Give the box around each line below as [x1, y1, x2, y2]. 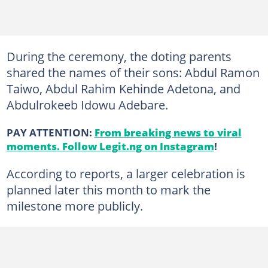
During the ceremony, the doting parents [6, 47, 232, 65]
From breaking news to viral [94, 124, 242, 139]
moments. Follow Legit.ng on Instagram [6, 138, 214, 153]
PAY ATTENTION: [6, 124, 95, 139]
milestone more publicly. [6, 197, 143, 214]
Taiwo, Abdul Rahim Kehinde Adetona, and [6, 80, 240, 97]
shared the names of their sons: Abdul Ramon [6, 63, 260, 81]
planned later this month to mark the [6, 181, 211, 198]
